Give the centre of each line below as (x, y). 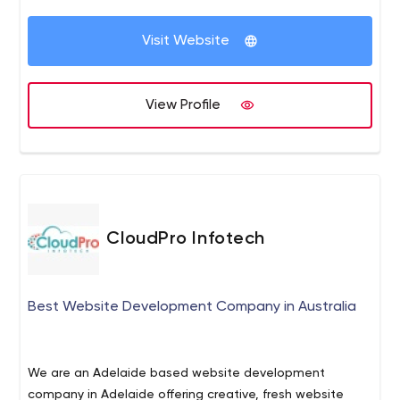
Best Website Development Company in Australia (192, 307)
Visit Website (186, 41)
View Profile (183, 105)
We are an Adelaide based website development (177, 373)
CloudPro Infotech (186, 239)
